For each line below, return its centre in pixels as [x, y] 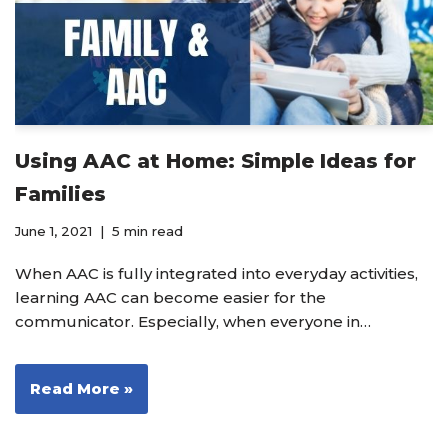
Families [60, 193]
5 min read [147, 230]
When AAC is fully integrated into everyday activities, [216, 273]
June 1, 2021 [53, 230]
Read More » [81, 388]
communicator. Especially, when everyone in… [195, 321]
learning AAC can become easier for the [170, 297]
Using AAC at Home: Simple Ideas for [215, 160]
